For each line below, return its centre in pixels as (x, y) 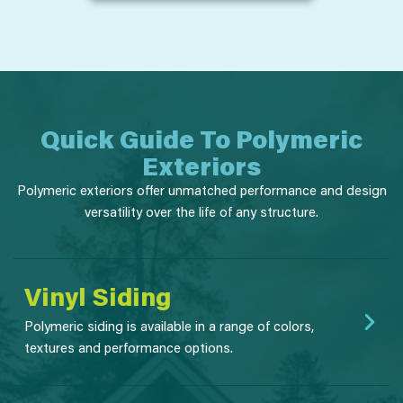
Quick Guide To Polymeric (201, 139)
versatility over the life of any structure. (201, 211)
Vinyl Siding (98, 296)
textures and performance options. (129, 347)
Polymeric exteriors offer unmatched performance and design (201, 190)
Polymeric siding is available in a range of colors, (169, 326)
